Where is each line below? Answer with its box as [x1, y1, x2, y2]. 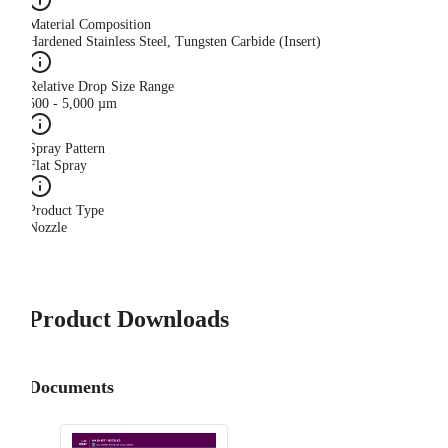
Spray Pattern [28, 141, 105, 157]
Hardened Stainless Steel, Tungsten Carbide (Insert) [28, 34, 321, 50]
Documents [28, 377, 114, 398]
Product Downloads [28, 306, 229, 333]
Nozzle [28, 220, 67, 236]
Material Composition [28, 17, 151, 33]
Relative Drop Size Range [28, 79, 174, 95]
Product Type [28, 203, 104, 219]
